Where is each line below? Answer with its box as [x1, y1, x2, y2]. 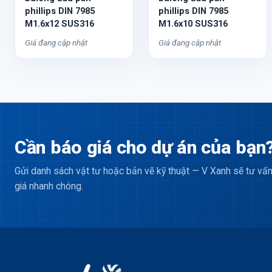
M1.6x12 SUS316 [25, 18, 94, 29]
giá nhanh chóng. [15, 180, 83, 192]
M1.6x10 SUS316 [158, 18, 228, 29]
